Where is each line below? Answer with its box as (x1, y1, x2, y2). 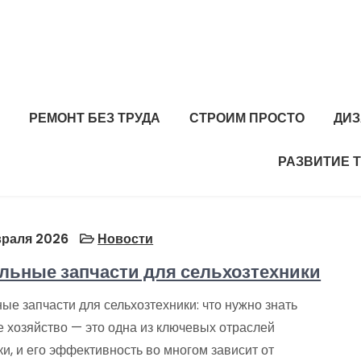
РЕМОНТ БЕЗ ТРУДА (29, 109, 160, 127)
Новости (98, 230, 154, 248)
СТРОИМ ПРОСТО (189, 109, 305, 127)
